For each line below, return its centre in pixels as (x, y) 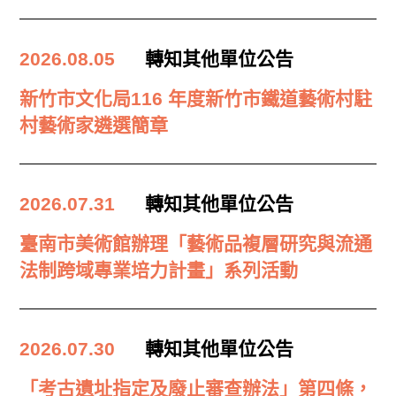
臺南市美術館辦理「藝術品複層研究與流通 (196, 244)
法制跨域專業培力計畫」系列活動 (159, 270)
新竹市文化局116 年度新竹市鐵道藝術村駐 (196, 99)
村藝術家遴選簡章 (94, 126)
